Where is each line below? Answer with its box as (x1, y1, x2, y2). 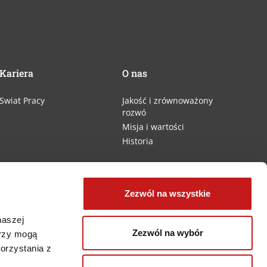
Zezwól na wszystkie (125, 188, 210, 198)
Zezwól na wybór (132, 227, 203, 238)
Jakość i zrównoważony (122, 95, 213, 107)
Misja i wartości (122, 121, 185, 133)
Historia (122, 135, 154, 147)
